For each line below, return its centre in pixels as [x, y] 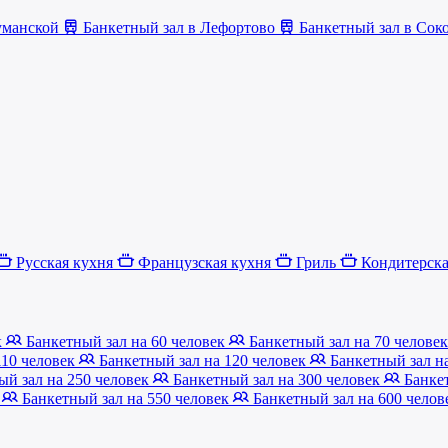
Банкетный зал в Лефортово [179, 27]
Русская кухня [64, 263]
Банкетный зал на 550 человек [125, 398]
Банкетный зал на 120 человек [202, 360]
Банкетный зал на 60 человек [125, 341]
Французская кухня [204, 263]
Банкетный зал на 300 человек [276, 379]
